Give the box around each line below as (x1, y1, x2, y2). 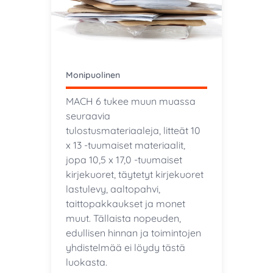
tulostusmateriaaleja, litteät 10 (65, 124, 200, 136)
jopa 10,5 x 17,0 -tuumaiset (65, 153, 182, 166)
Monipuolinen (65, 69, 120, 80)
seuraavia (65, 109, 110, 122)
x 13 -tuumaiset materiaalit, (65, 138, 185, 151)
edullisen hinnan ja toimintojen (65, 226, 201, 239)
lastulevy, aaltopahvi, (65, 182, 160, 195)
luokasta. (65, 255, 107, 268)
